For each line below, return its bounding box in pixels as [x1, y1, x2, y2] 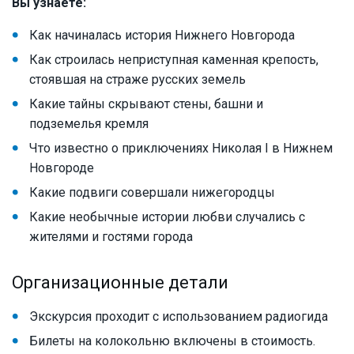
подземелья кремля [29, 116, 149, 132]
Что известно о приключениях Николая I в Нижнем [29, 141, 333, 156]
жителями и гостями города [29, 229, 193, 245]
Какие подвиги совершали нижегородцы [29, 185, 275, 201]
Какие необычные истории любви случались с [29, 209, 305, 225]
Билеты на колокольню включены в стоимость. [29, 333, 315, 349]
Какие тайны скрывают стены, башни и [29, 96, 263, 112]
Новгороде [29, 160, 94, 176]
